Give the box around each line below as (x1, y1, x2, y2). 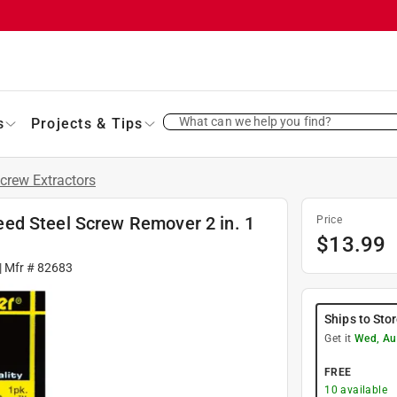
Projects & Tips (30, 114, 144, 132)
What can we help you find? (178, 113, 332, 128)
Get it (324, 331, 354, 345)
